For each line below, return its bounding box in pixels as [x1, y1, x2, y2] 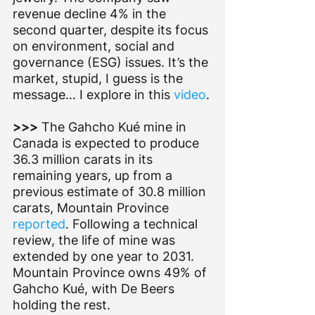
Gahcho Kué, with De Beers [13, 281, 178, 296]
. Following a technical [65, 216, 201, 231]
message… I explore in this [13, 86, 174, 102]
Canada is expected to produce [13, 135, 202, 150]
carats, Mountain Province [13, 200, 172, 215]
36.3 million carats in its [13, 151, 156, 167]
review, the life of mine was [13, 232, 179, 247]
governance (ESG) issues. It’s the [13, 54, 212, 70]
